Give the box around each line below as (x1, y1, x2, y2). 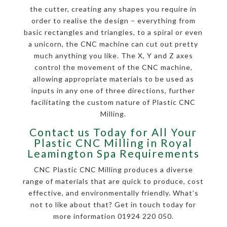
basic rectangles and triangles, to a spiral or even (24, 28, 203, 37)
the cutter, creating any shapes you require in (30, 5, 197, 14)
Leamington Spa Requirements (27, 147, 200, 160)
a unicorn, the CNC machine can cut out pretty (28, 40, 199, 49)
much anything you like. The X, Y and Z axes (33, 51, 193, 60)
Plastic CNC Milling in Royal (34, 136, 193, 149)
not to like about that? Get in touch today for (30, 200, 197, 209)
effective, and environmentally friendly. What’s (28, 188, 199, 198)
